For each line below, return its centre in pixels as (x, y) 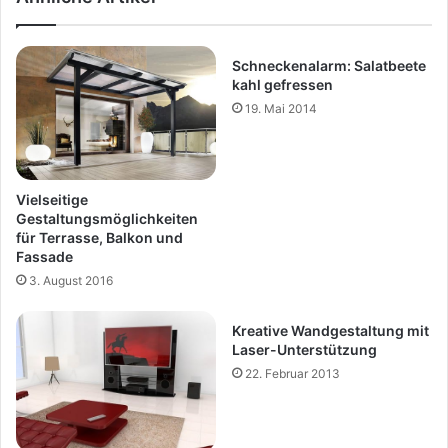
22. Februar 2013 (292, 373)
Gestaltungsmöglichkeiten (107, 218)
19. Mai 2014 (281, 109)
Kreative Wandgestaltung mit (330, 330)
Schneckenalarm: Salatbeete (329, 66)
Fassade (44, 256)
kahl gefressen (282, 85)
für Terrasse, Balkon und (99, 237)
